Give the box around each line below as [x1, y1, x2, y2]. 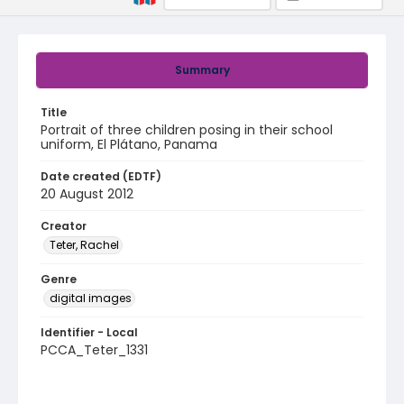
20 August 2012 [41, 185, 133, 203]
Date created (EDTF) [41, 169, 161, 184]
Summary [174, 62, 230, 78]
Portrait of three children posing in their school [41, 121, 333, 139]
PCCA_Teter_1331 [41, 341, 148, 359]
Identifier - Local [41, 325, 138, 340]
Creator [41, 218, 87, 234]
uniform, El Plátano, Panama [41, 135, 217, 153]
